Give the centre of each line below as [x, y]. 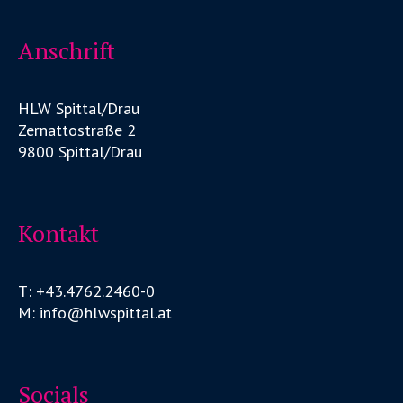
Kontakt [59, 233]
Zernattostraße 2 [77, 130]
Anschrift [67, 50]
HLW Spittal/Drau [79, 108]
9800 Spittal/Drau [81, 151]
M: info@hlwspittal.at [95, 312]
